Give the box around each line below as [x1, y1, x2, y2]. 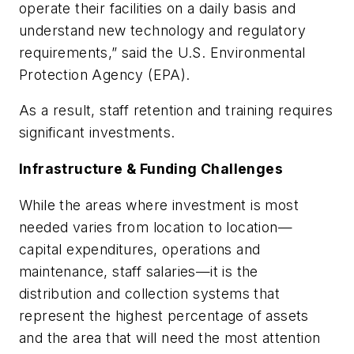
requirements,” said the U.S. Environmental [19, 43, 306, 61]
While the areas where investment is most [19, 196, 299, 213]
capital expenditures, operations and [19, 240, 261, 258]
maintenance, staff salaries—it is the [19, 262, 258, 280]
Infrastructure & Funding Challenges [19, 160, 283, 177]
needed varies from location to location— [19, 218, 292, 235]
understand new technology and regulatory [19, 21, 306, 39]
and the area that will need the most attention [19, 329, 321, 346]
